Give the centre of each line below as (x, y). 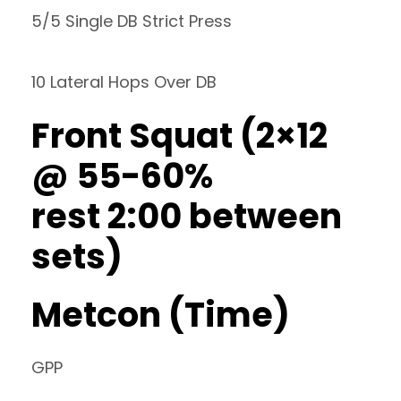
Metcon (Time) (161, 315)
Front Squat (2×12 (179, 136)
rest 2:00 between (187, 216)
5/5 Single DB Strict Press (132, 21)
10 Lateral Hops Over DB (124, 82)
